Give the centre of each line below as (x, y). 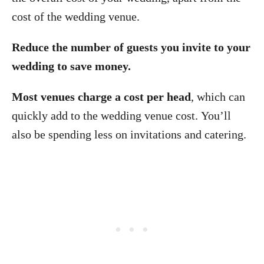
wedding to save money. (71, 66)
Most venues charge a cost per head (101, 97)
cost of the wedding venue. (76, 16)
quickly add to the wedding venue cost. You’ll (121, 115)
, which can (218, 97)
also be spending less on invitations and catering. (129, 134)
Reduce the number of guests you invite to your (131, 47)
